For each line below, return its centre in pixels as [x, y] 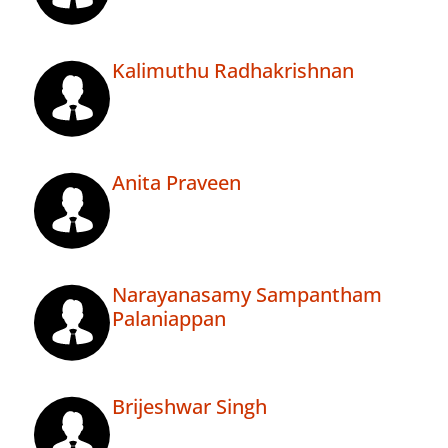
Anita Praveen [176, 183]
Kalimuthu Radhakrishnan [233, 71]
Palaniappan [169, 319]
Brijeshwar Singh [189, 407]
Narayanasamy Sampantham [247, 295]
